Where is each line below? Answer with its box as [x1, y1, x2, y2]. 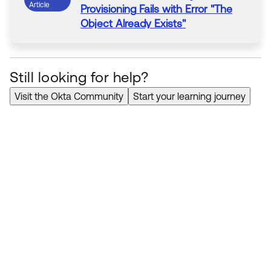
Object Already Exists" [80, 17, 186, 30]
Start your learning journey [133, 90, 246, 102]
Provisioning [80, 2, 136, 15]
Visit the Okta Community [15, 90, 123, 102]
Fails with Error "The [136, 2, 232, 15]
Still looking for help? [10, 68, 149, 85]
